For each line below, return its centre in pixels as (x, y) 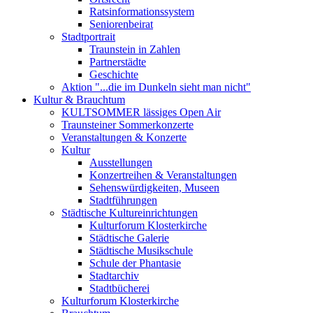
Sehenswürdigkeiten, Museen (154, 188)
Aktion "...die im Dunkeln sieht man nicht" (156, 87)
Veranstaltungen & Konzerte (124, 137)
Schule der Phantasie (135, 263)
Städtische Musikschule (141, 250)
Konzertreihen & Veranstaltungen (163, 175)
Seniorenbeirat (121, 24)
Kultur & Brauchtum (79, 100)
